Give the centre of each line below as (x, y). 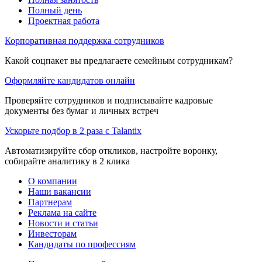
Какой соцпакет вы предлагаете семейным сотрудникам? (119, 60)
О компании (53, 181)
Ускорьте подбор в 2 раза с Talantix (73, 130)
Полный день (55, 10)
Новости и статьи (63, 223)
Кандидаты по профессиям (82, 244)
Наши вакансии (60, 191)
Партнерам (50, 202)
